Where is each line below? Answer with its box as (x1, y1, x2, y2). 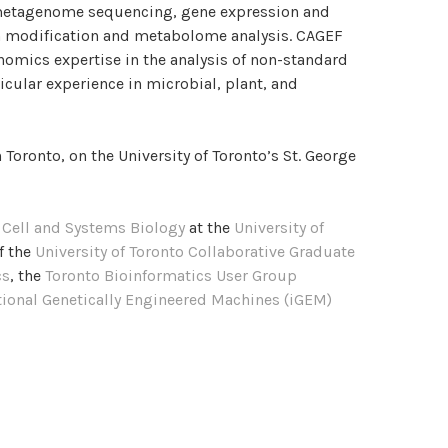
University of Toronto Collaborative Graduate (35, 241, 355, 261)
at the (185, 217, 234, 237)
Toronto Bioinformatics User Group (45, 265, 297, 285)
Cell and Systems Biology (2, 217, 185, 237)
